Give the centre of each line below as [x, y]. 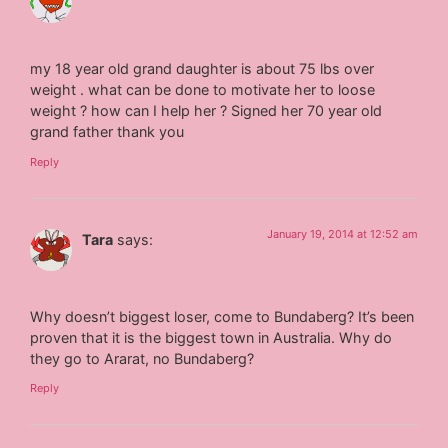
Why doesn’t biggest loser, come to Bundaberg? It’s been [222, 316]
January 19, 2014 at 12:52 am [342, 233]
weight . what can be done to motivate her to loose [203, 90]
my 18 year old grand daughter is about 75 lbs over [202, 69]
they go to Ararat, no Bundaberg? [142, 358]
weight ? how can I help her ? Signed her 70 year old [206, 111]
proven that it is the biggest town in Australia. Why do [211, 337]
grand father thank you [107, 132]
